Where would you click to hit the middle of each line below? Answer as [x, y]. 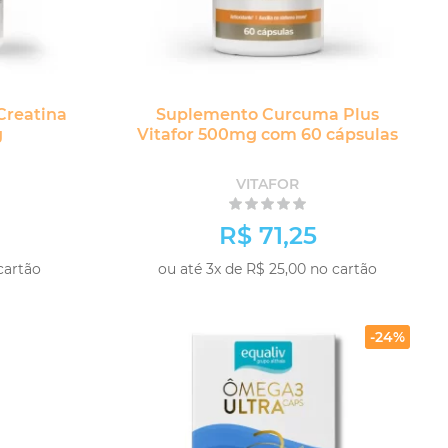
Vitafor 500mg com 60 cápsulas [268, 134]
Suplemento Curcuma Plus [268, 114]
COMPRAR [342, 295]
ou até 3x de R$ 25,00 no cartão [268, 269]
